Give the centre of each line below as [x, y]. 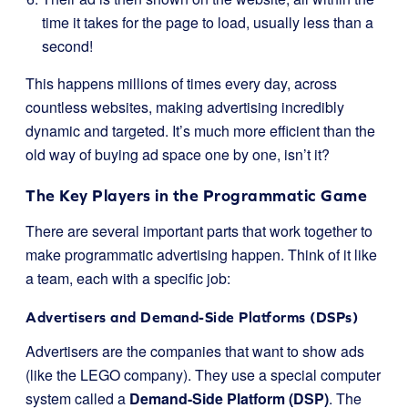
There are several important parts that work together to [199, 231]
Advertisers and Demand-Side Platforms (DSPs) [192, 317]
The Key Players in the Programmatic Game [196, 195]
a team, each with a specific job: [128, 278]
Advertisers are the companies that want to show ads [195, 351]
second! [67, 46]
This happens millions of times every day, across [181, 83]
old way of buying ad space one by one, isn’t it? [178, 154]
